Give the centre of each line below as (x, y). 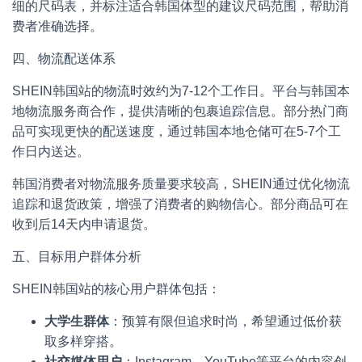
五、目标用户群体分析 (77, 257)
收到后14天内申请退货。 (84, 224)
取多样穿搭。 (83, 341)
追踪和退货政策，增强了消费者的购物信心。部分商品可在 (180, 204)
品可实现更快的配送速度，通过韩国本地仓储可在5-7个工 (177, 131)
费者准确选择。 (57, 26)
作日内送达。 (51, 152)
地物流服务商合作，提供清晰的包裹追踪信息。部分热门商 (180, 111)
